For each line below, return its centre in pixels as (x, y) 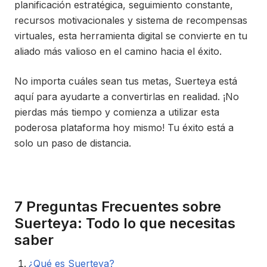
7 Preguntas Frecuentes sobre (118, 207)
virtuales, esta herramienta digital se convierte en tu (131, 36)
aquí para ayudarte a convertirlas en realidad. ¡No (127, 97)
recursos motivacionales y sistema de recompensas (131, 20)
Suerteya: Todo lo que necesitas (125, 223)
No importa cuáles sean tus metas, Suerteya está (126, 81)
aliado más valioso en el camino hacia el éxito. (118, 51)
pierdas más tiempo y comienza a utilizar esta (117, 112)
